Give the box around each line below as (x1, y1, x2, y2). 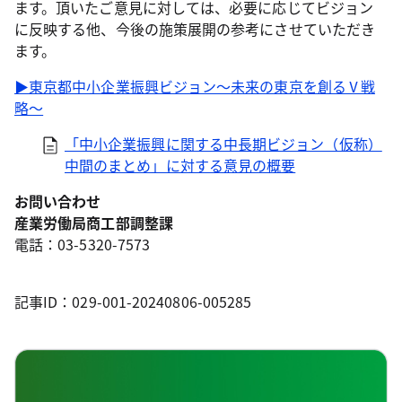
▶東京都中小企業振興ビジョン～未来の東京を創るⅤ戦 (14, 75, 375, 97)
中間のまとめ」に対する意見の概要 (65, 154, 296, 176)
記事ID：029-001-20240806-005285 (14, 291, 252, 312)
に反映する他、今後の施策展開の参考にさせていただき (14, 18, 375, 39)
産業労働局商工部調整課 (14, 212, 173, 233)
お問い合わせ (14, 190, 101, 212)
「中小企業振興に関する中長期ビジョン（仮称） (65, 133, 382, 154)
